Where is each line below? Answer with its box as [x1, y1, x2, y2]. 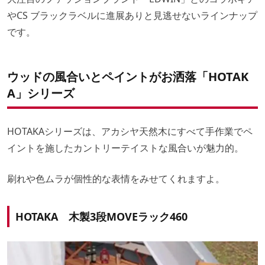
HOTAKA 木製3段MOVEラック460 [15, 209, 188, 224]
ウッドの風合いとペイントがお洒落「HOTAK [7, 68, 248, 85]
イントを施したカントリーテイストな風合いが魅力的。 [7, 141, 244, 154]
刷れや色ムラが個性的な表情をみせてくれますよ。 [7, 172, 225, 185]
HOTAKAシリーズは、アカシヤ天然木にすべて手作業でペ [7, 124, 253, 138]
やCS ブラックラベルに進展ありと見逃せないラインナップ [7, 8, 257, 22]
